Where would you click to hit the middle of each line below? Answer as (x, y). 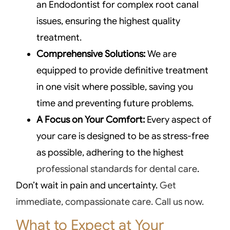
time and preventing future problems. (115, 103)
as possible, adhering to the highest (110, 153)
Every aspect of (178, 120)
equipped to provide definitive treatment (123, 71)
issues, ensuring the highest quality (109, 21)
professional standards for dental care (117, 169)
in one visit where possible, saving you (115, 87)
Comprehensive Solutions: (91, 54)
